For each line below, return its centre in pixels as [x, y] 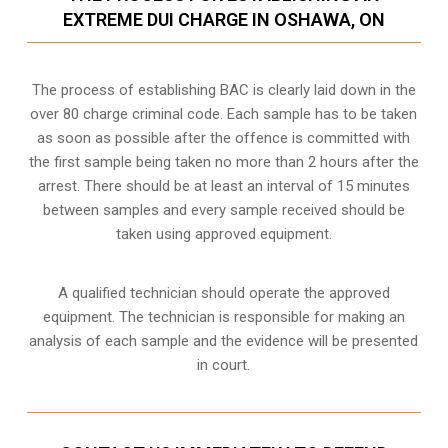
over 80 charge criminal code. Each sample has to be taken [224, 113]
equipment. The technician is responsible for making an [223, 316]
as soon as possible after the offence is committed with [224, 137]
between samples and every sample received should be [223, 209]
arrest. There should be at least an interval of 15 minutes [223, 185]
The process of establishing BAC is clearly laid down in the [223, 89]
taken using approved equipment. [223, 233]
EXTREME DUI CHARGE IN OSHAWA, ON [223, 19]
